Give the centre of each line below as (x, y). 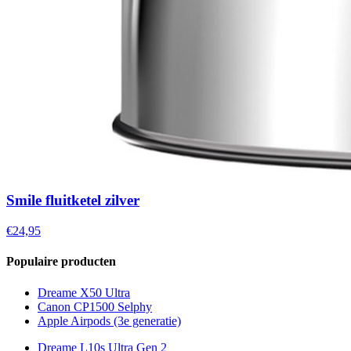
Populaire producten (61, 262)
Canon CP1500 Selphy (95, 306)
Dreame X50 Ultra (84, 292)
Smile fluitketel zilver (73, 201)
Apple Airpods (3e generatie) (109, 320)
